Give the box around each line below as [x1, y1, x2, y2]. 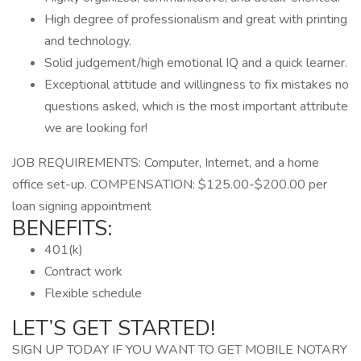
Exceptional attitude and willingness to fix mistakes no [44, 76, 349, 93]
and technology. [44, 32, 131, 50]
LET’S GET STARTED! [12, 314, 215, 342]
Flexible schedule [44, 284, 142, 302]
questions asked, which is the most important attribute [44, 98, 348, 115]
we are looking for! [44, 119, 147, 137]
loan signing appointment [12, 197, 151, 215]
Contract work [44, 263, 122, 280]
